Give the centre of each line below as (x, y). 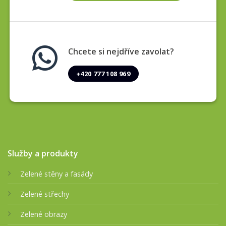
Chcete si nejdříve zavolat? (121, 52)
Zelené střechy (45, 194)
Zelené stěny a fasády (56, 174)
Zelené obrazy (44, 214)
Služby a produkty (43, 154)
